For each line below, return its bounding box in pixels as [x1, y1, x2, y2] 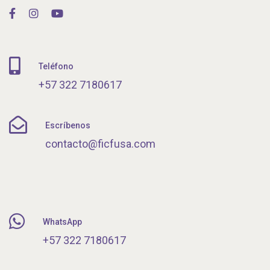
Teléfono [39, 61, 74, 72]
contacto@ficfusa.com [45, 137, 155, 151]
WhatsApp [43, 217, 82, 227]
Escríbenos [45, 121, 90, 131]
